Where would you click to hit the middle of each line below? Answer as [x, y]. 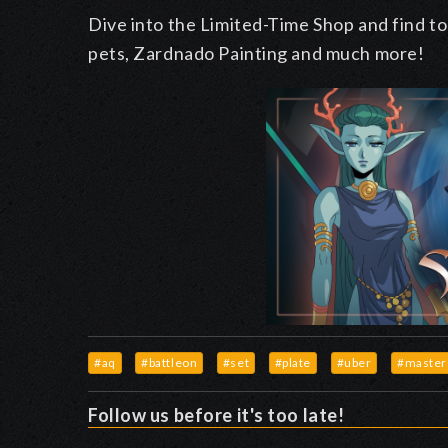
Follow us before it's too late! [216, 414]
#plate [293, 363]
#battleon [169, 363]
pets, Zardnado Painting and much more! [256, 53]
